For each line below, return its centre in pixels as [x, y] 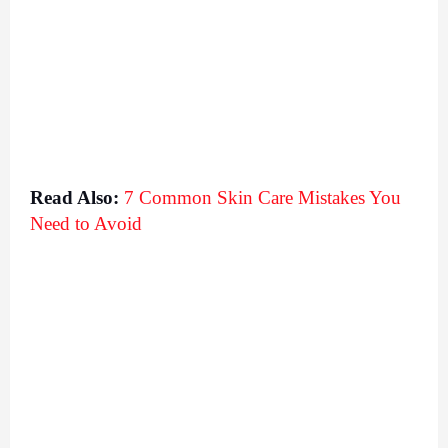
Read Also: [74, 197]
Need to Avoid [86, 223]
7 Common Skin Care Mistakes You [262, 197]
